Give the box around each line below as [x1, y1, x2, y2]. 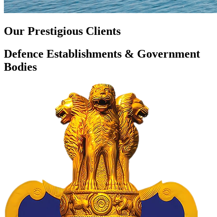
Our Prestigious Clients [4, 24, 121, 37]
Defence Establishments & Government [4, 47, 200, 60]
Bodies [4, 60, 37, 73]
